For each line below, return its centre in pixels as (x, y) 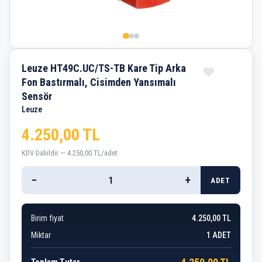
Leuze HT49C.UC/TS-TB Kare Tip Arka (104, 68)
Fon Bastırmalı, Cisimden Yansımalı (99, 82)
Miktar (41, 235)
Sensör (37, 96)
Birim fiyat (47, 218)
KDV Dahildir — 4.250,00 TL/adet (70, 153)
